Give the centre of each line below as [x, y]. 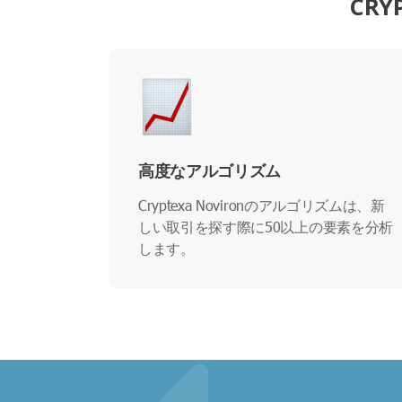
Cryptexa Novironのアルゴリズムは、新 [262, 205]
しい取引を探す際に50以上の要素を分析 [266, 226]
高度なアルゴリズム [210, 170]
